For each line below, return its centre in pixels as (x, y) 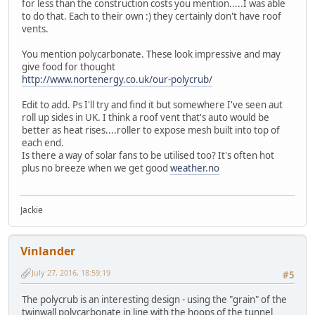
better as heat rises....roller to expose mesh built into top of (151, 130)
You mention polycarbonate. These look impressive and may (151, 54)
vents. (35, 29)
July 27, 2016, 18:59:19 (71, 273)
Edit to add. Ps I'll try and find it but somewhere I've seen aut (152, 105)
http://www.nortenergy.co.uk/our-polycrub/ (117, 80)
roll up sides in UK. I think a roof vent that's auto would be (146, 118)
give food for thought (69, 67)
